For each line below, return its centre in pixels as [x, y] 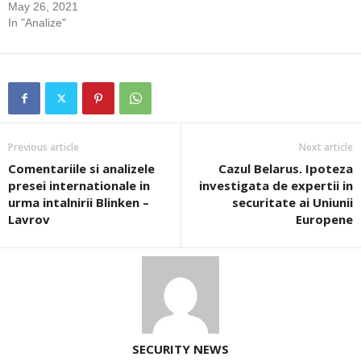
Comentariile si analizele [81, 169]
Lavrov [29, 220]
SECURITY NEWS [180, 349]
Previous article [44, 147]
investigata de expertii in [276, 186]
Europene [324, 220]
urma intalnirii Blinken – [79, 203]
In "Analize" [37, 23]
